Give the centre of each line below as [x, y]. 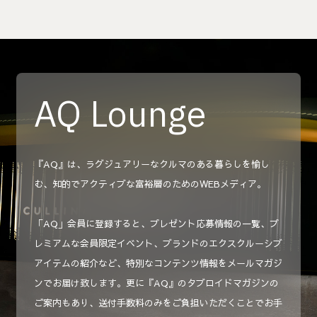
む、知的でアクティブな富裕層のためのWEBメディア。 [150, 184]
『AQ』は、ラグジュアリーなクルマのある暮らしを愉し [152, 164]
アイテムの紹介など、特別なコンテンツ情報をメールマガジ [158, 263]
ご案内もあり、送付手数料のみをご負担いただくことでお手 [158, 302]
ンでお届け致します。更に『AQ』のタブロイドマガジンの [156, 283]
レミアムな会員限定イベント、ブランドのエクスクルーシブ [158, 243]
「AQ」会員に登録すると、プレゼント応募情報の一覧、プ [156, 223]
